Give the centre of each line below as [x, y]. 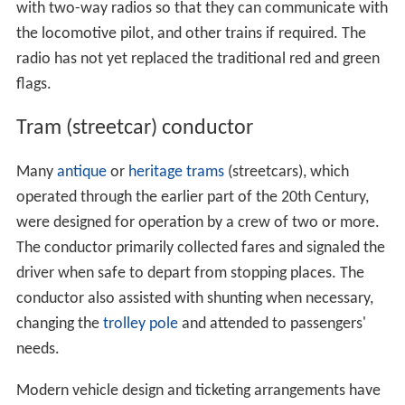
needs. [38, 349]
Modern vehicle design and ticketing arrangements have [198, 391]
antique [81, 172]
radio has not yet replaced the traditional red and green [198, 59]
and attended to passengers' [272, 324]
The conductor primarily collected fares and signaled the [200, 248]
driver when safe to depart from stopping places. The [190, 273]
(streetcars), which [286, 172]
